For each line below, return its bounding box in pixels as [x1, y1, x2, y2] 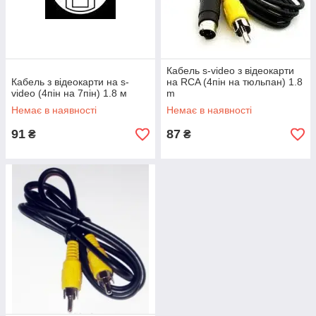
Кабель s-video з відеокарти [166, 65, 294, 76]
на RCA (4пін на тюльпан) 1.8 [166, 76, 303, 87]
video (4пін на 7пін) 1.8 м [11, 87, 127, 99]
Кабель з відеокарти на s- [11, 76, 129, 87]
